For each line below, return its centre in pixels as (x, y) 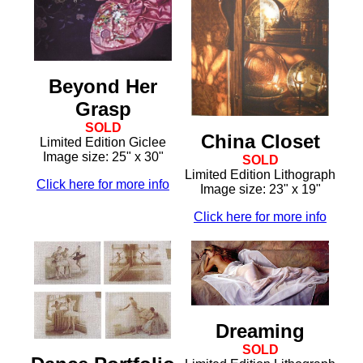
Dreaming (260, 331)
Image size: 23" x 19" (260, 189)
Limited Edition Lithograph (260, 174)
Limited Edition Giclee (103, 142)
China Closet (260, 141)
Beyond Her (103, 86)
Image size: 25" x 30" (103, 156)
